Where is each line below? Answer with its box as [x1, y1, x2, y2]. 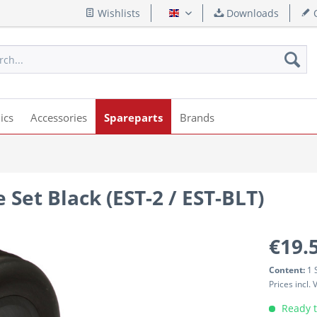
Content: [269, 264, 307, 276]
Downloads [224, 6, 279, 20]
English [179, 11, 214, 25]
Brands [180, 110, 214, 125]
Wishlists [95, 6, 140, 20]
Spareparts [104, 110, 163, 125]
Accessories [30, 110, 87, 125]
